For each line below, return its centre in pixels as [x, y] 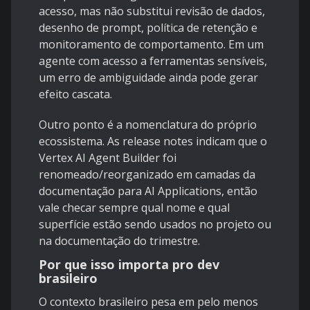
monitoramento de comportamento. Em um [151, 45]
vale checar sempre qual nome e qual [134, 208]
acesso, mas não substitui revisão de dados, [152, 11]
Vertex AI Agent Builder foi [108, 158]
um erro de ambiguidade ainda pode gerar [148, 78]
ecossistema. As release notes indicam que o [153, 142]
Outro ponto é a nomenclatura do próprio [148, 125]
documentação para [92, 191]
